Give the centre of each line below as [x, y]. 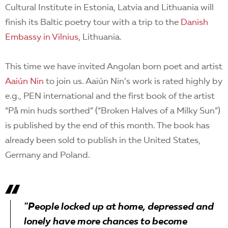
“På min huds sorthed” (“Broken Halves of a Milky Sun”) [113, 111]
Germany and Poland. [48, 155]
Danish [194, 23]
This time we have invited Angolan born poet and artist [114, 67]
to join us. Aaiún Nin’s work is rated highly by [133, 82]
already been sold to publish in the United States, [103, 141]
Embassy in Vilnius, [43, 37]
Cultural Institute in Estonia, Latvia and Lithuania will [109, 8]
